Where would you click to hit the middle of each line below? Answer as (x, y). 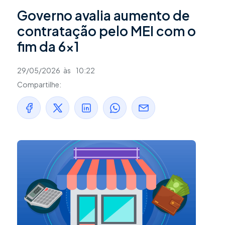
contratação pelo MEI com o (106, 31)
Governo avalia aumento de (103, 16)
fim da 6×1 (48, 47)
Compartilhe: (39, 85)
